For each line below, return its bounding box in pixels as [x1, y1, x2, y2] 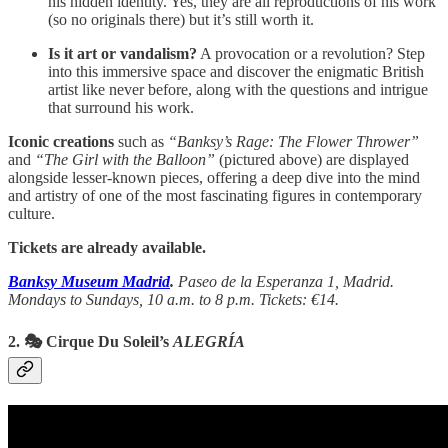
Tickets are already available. [8, 238, 206, 256]
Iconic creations [8, 132, 114, 150]
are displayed [326, 150, 409, 168]
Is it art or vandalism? [48, 44, 197, 62]
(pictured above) [219, 150, 322, 168]
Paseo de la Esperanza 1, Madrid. [178, 272, 394, 290]
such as [114, 132, 168, 150]
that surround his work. [48, 98, 194, 116]
